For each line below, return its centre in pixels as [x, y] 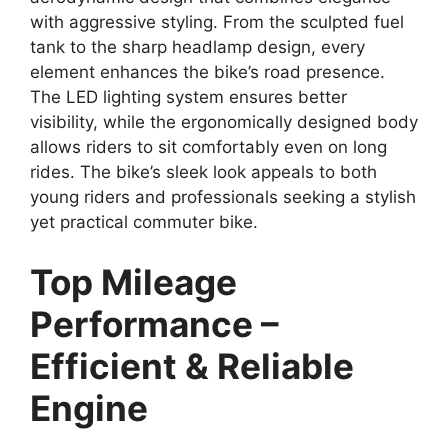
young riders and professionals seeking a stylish [223, 197]
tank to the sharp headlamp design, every [197, 47]
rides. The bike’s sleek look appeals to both [203, 172]
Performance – [154, 323]
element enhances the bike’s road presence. [207, 72]
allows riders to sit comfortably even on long [208, 147]
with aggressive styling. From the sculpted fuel [217, 22]
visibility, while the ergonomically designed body [224, 122]
